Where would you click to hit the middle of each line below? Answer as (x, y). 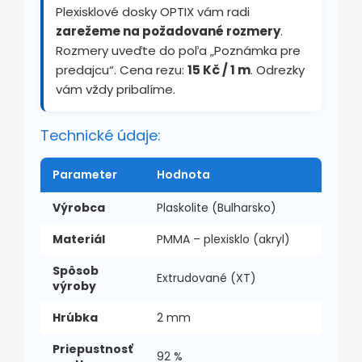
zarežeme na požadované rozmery (168, 31)
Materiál (79, 239)
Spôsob (76, 270)
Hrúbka (75, 317)
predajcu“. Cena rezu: (122, 69)
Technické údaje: (101, 135)
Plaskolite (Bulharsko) (217, 207)
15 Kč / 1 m (219, 69)
